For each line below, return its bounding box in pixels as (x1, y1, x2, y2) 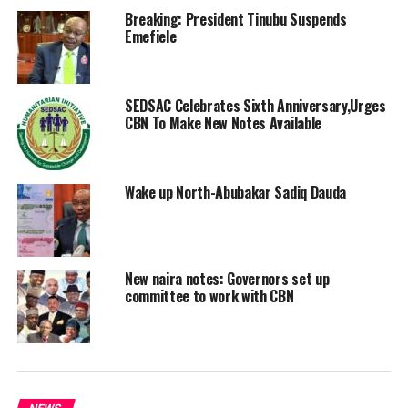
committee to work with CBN (124, 284, 294, 307)
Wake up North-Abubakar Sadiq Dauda (124, 180, 346, 203)
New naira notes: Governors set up (124, 267, 330, 290)
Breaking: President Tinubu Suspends (124, 7, 347, 30)
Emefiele (124, 25, 177, 47)
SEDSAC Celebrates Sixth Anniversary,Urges (124, 94, 386, 117)
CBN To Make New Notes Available (124, 111, 321, 134)
